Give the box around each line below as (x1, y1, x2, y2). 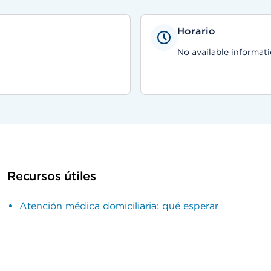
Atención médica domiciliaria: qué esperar (19, 200, 218, 212)
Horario (177, 25, 216, 37)
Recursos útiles (7, 169, 96, 183)
